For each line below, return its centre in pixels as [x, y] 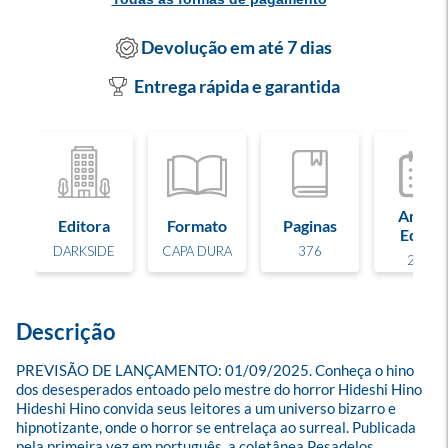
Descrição [66, 331]
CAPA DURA [197, 250]
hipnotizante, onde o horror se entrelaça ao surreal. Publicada [217, 427]
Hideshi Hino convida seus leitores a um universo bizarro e [207, 408]
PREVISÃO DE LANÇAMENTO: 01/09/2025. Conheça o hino [216, 370]
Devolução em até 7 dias [236, 47]
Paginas [310, 225]
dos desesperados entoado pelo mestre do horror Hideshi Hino [220, 389]
